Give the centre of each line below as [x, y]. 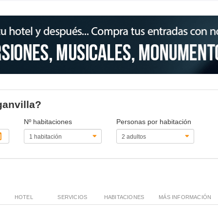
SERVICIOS [73, 197]
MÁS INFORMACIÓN [185, 197]
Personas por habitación [154, 121]
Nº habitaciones [48, 121]
